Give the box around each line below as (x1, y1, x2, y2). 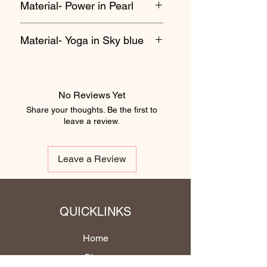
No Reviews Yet (58, 89, 125, 101)
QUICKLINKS (60, 204, 131, 219)
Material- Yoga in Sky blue (20, 34, 144, 47)
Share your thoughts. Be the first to (26, 105, 157, 115)
